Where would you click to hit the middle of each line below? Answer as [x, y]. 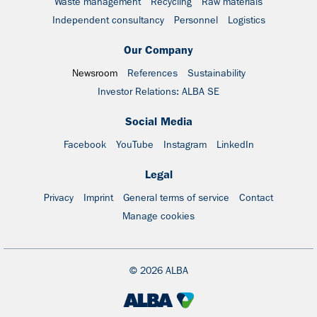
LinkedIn [235, 144]
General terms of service [176, 197]
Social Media [158, 121]
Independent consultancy [108, 20]
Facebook [85, 144]
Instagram [185, 144]
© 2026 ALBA [158, 270]
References [152, 73]
